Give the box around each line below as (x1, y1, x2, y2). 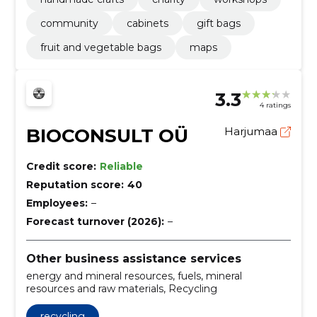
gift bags (196, 16, 241, 30)
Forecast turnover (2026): (25, 214, 164, 228)
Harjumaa (224, 124, 281, 138)
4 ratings (260, 100, 292, 110)
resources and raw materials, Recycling (25, 282, 217, 295)
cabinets (126, 16, 168, 30)
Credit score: (25, 159, 96, 173)
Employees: (25, 196, 88, 209)
